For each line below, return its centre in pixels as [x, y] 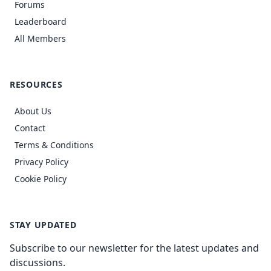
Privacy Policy [41, 162]
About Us [33, 111]
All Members [40, 38]
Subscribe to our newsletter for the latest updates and [134, 248]
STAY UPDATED [43, 225]
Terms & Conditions [54, 145]
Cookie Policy [41, 179]
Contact [30, 128]
